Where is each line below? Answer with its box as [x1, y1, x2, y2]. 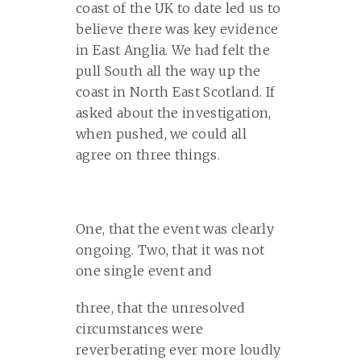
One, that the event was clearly [76, 221, 274, 237]
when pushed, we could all [76, 126, 247, 142]
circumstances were [76, 321, 204, 337]
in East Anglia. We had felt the [76, 42, 270, 58]
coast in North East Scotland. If [76, 84, 276, 100]
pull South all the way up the [76, 63, 261, 79]
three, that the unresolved [76, 300, 246, 316]
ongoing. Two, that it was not [76, 242, 265, 258]
